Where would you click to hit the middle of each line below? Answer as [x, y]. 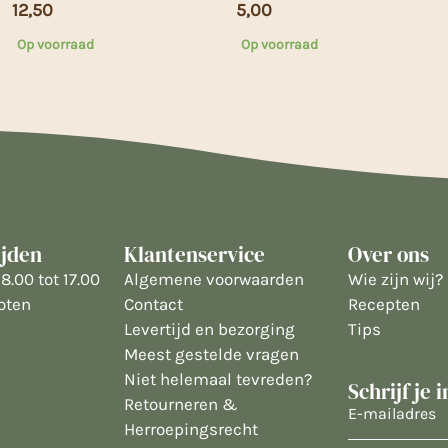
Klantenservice [194, 254]
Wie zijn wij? [395, 278]
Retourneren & [181, 403]
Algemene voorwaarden [214, 278]
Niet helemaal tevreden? [218, 378]
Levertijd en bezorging [209, 328]
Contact [153, 303]
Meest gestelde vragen [211, 353]
